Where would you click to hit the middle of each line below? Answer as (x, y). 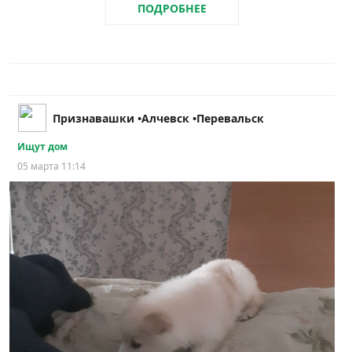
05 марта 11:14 (51, 166)
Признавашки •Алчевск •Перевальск (158, 118)
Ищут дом (42, 146)
